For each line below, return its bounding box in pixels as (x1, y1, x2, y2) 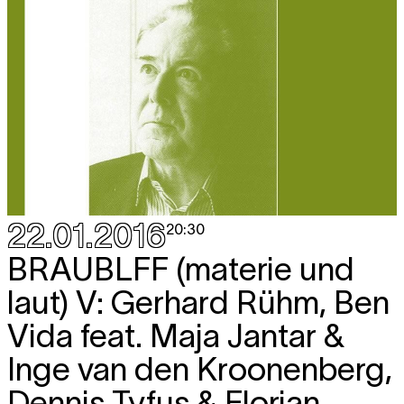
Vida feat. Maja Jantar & (7, 317, 344, 354)
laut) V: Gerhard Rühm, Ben (7, 284, 390, 321)
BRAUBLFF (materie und (7, 251, 354, 288)
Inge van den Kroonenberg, (7, 351, 392, 388)
